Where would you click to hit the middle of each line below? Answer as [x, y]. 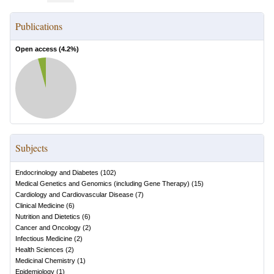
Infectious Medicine [44, 239]
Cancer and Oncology [48, 228]
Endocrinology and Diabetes [57, 172]
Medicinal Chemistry [45, 261]
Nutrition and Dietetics [48, 217]
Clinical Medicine [40, 206]
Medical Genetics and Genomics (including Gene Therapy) [102, 183]
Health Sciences [39, 250]
